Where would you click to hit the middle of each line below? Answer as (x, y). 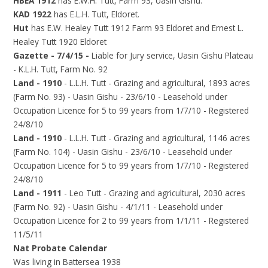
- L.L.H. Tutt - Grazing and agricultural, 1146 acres (157, 138)
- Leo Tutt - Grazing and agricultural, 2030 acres (155, 193)
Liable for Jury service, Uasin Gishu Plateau (173, 55)
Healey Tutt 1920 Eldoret (60, 41)
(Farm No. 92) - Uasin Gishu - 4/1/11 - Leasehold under (118, 206)
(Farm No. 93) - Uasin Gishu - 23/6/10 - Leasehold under (121, 96)
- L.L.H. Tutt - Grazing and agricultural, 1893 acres (157, 83)
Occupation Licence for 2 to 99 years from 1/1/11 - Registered (131, 220)
